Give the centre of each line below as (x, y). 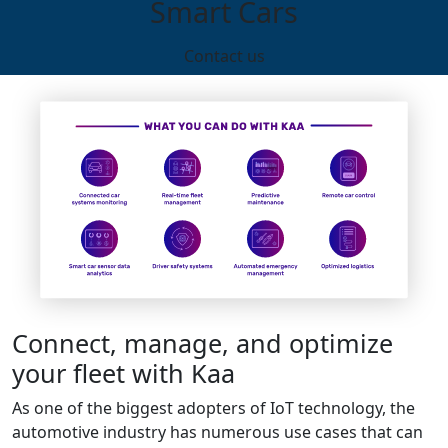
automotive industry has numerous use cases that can (217, 431)
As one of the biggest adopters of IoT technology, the (213, 407)
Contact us (224, 56)
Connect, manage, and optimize (202, 342)
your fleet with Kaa (123, 372)
